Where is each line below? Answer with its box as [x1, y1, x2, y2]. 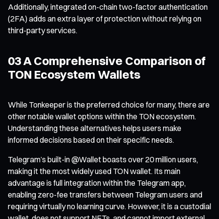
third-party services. [8, 25, 77, 35]
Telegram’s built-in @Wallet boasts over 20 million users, [8, 154, 198, 164]
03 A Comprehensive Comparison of [8, 53, 206, 68]
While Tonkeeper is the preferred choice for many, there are [8, 99, 210, 109]
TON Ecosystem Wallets [8, 66, 140, 82]
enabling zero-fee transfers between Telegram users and [8, 189, 202, 199]
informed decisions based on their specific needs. [8, 134, 174, 145]
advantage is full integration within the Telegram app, [8, 177, 186, 188]
